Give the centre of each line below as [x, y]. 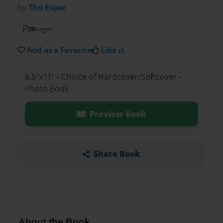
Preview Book [118, 114]
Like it [113, 50]
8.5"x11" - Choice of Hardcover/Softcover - [103, 76]
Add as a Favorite [59, 50]
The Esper [48, 8]
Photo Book [47, 88]
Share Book [117, 154]
